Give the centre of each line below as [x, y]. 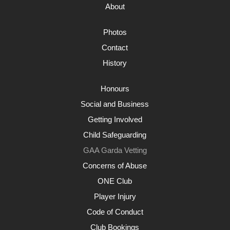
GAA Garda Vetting [115, 150]
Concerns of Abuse [115, 166]
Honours [115, 89]
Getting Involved [115, 119]
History [115, 63]
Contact [115, 47]
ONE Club [115, 181]
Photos [115, 32]
